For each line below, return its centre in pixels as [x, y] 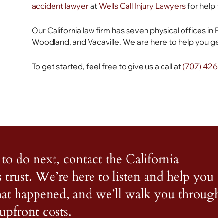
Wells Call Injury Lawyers [143, 6]
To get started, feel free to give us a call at [107, 66]
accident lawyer [60, 6]
